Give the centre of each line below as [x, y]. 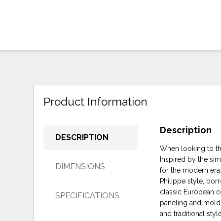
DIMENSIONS [80, 166]
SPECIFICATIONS [88, 195]
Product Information [96, 102]
